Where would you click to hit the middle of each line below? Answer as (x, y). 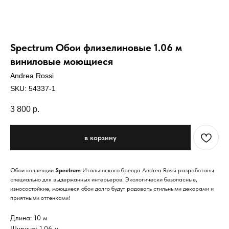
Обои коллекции (33, 170)
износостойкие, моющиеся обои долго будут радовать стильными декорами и (112, 189)
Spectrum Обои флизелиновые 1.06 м (96, 48)
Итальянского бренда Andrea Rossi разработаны (147, 170)
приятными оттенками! (40, 198)
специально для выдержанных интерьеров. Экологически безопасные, (104, 180)
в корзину (100, 138)
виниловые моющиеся (62, 61)
